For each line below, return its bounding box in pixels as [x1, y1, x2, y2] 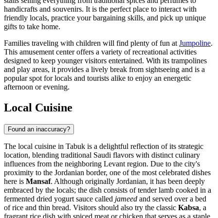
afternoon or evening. [4, 83, 70, 91]
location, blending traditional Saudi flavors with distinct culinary [4, 150, 200, 159]
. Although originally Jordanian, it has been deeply [51, 177, 205, 185]
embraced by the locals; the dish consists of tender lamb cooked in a [4, 185, 211, 194]
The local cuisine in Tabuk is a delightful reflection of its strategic [4, 142, 203, 150]
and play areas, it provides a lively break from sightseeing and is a [4, 65, 205, 74]
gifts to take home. [4, 22, 60, 31]
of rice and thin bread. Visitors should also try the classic [4, 203, 178, 212]
